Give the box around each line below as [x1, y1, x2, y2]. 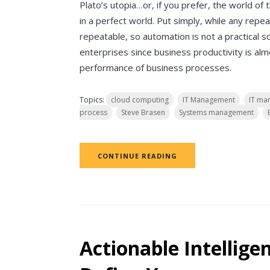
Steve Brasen [121, 107, 165, 118]
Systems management [179, 107, 254, 118]
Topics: [80, 95, 106, 105]
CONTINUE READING [98, 151, 177, 160]
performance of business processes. [80, 61, 231, 74]
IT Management [183, 95, 235, 105]
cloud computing [111, 95, 169, 105]
